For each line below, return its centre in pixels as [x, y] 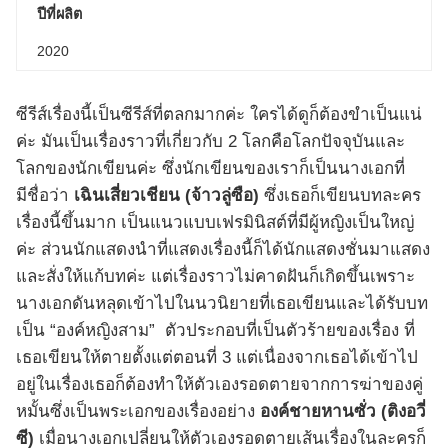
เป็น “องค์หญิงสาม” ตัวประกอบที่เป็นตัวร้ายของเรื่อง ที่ [215, 330]
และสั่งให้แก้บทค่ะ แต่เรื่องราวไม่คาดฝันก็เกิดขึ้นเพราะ [215, 276]
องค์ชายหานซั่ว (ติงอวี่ [343, 411]
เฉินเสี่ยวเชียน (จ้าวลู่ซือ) [166, 195]
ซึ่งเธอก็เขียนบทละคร [340, 195]
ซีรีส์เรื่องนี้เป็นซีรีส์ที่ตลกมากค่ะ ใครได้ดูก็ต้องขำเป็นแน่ [219, 114]
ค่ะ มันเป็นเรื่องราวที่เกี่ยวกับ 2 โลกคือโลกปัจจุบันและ [210, 141]
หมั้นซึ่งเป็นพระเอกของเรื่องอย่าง [138, 411]
